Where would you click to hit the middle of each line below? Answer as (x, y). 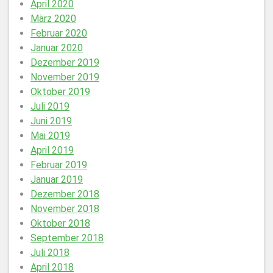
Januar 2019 (57, 179)
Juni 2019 (51, 121)
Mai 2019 (50, 136)
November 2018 (65, 209)
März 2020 (53, 19)
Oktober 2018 (60, 223)
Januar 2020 (57, 48)
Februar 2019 (59, 165)
